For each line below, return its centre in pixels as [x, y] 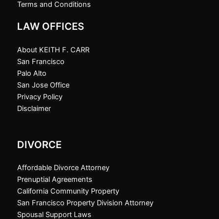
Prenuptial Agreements [55, 179]
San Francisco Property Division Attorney [85, 203]
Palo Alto [32, 73]
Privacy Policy [40, 97]
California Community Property [68, 191]
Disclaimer [34, 108]
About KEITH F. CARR [53, 50]
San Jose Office [43, 85]
